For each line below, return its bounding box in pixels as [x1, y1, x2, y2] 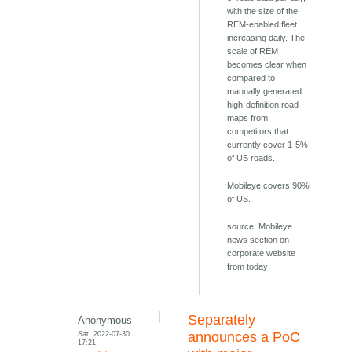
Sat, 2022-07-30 [78, 329, 130, 339]
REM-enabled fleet [227, 20, 298, 30]
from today [227, 262, 269, 272]
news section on [227, 235, 290, 245]
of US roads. [227, 153, 276, 163]
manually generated [227, 86, 302, 97]
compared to [227, 73, 276, 83]
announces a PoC [188, 329, 301, 346]
